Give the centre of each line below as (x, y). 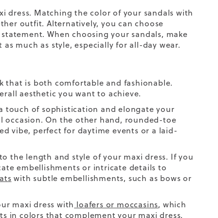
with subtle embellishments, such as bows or (101, 178)
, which (172, 204)
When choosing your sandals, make (116, 34)
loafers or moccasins (116, 204)
